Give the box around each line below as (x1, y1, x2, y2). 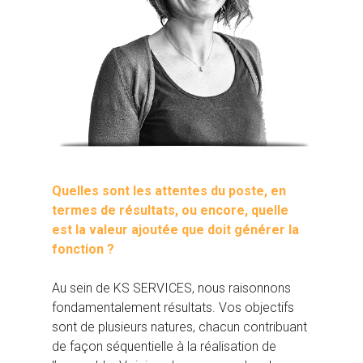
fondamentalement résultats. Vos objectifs (52, 300, 294, 316)
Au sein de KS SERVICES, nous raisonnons (52, 280, 291, 297)
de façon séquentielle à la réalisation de (52, 339, 276, 355)
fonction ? (52, 241, 114, 258)
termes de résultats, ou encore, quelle (52, 203, 288, 219)
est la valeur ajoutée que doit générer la (52, 222, 299, 238)
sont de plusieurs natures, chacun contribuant (52, 319, 307, 335)
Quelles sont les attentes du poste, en (52, 183, 286, 199)
